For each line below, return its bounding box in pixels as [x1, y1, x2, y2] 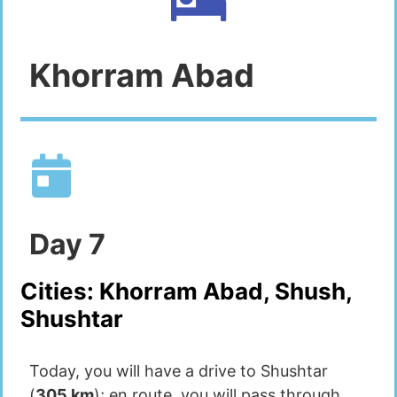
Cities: [20, 277, 99, 306]
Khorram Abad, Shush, [99, 277, 352, 306]
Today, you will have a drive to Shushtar [29, 362, 328, 381]
